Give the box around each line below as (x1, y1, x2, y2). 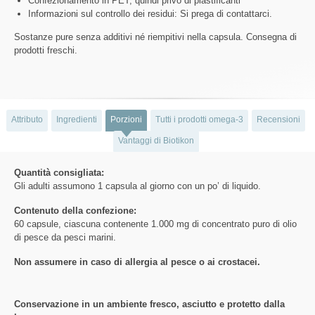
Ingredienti (56, 115, 97, 125)
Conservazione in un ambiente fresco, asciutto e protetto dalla (14, 299, 285, 310)
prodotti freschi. (14, 45, 77, 56)
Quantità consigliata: (14, 167, 104, 179)
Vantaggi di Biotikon (117, 136, 194, 146)
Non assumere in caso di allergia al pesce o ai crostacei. (14, 257, 260, 268)
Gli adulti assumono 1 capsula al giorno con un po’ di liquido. (14, 181, 261, 192)
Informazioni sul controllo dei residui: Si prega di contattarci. (28, 8, 272, 20)
